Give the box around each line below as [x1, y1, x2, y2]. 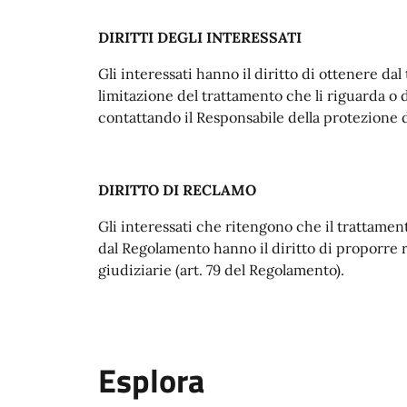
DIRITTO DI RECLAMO [98, 180, 256, 199]
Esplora [98, 355, 204, 405]
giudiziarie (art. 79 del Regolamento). [98, 260, 344, 279]
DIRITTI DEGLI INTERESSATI [98, 27, 302, 46]
